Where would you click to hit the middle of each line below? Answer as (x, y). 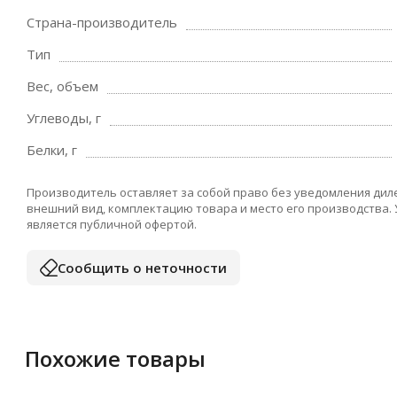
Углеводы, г (64, 118)
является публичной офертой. (112, 224)
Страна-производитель (102, 22)
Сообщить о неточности (142, 267)
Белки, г (52, 150)
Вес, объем (62, 86)
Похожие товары (115, 358)
